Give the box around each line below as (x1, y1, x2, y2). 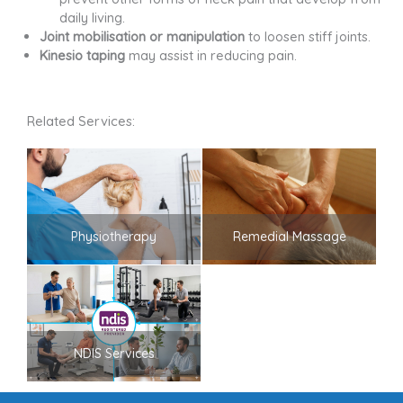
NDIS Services (73, 345, 155, 362)
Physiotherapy (71, 228, 157, 245)
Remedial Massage (232, 228, 346, 245)
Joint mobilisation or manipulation (39, 28, 245, 46)
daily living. (58, 9, 125, 27)
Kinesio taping (39, 47, 125, 65)
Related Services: (27, 112, 135, 130)
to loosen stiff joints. (244, 28, 371, 46)
